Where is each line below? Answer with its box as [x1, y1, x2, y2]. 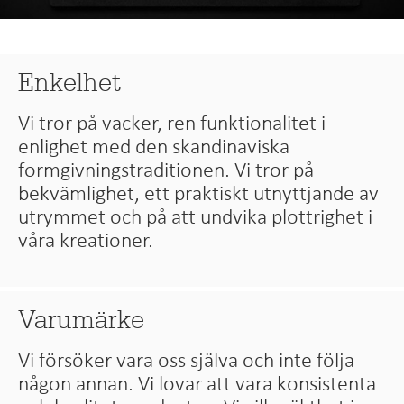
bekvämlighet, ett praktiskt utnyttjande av [18, 182, 380, 205]
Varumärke [18, 304, 145, 336]
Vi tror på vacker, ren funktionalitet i [18, 112, 326, 134]
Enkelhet [18, 67, 122, 99]
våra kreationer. [18, 229, 154, 252]
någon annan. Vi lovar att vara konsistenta [18, 372, 377, 395]
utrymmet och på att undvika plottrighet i [18, 206, 373, 228]
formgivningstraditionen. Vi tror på [18, 159, 315, 181]
